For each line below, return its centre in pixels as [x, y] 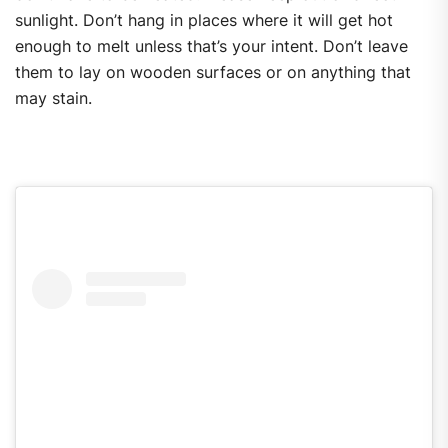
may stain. [53, 98]
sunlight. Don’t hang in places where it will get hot [204, 20]
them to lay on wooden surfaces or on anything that [213, 72]
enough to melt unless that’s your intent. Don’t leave [211, 46]
